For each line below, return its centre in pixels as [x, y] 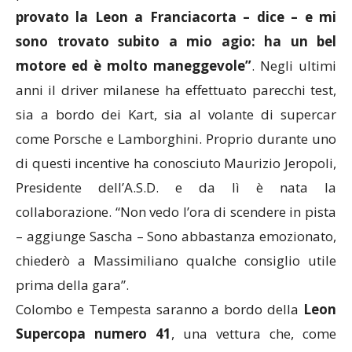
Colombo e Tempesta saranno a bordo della [159, 310]
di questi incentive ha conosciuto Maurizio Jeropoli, [176, 163]
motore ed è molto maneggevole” [134, 66]
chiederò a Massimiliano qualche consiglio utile [176, 261]
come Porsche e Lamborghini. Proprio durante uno [176, 139]
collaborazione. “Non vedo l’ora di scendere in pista [176, 212]
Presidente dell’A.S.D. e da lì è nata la [176, 188]
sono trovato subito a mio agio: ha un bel [176, 42]
